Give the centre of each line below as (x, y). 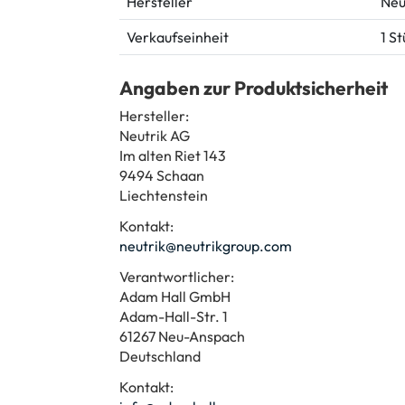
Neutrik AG (155, 135)
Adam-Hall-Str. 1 (174, 316)
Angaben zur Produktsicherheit (254, 87)
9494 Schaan (162, 175)
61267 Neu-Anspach (182, 336)
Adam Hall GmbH (175, 296)
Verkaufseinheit (178, 37)
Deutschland (160, 356)
